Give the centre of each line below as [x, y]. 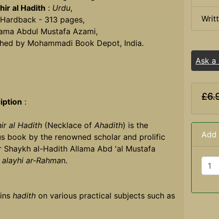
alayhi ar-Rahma [31, 161]
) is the [135, 125]
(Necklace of [68, 125]
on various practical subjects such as [105, 196]
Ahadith [108, 125]
